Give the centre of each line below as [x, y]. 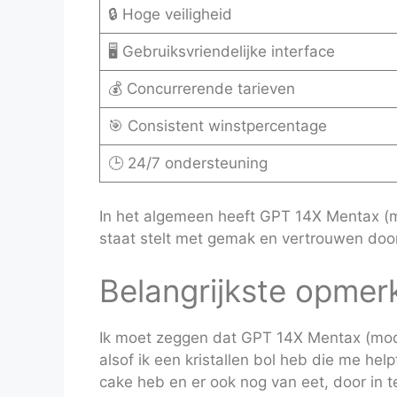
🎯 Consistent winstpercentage [217, 126]
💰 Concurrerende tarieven [201, 89]
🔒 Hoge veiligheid [170, 15]
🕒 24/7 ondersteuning [187, 163]
